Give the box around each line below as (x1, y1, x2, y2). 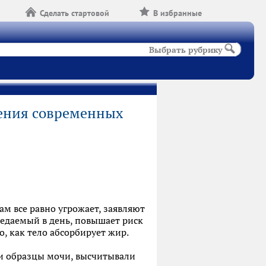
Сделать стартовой (40, 8, 110, 18)
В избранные (153, 8, 202, 18)
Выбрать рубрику (149, 45, 223, 55)
